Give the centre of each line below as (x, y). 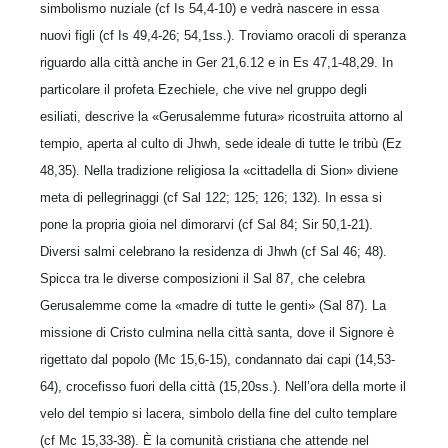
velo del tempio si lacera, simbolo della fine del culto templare (218, 413)
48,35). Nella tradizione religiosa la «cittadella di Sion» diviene (219, 170)
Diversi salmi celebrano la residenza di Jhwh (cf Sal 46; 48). (213, 251)
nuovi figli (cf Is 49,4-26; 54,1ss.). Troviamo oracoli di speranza (223, 35)
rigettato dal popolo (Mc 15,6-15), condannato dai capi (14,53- (217, 359)
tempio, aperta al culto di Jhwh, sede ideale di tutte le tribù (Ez (221, 143)
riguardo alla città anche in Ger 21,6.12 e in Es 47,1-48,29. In (216, 62)
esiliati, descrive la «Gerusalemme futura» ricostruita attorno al (221, 116)
